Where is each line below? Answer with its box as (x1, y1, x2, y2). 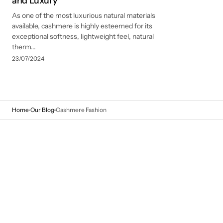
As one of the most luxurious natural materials (12, 11, 155, 20)
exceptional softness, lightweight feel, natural (12, 32, 154, 41)
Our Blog (30, 106, 54, 113)
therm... (12, 42, 36, 51)
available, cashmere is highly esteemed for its (12, 21, 152, 30)
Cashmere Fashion (56, 106, 107, 113)
